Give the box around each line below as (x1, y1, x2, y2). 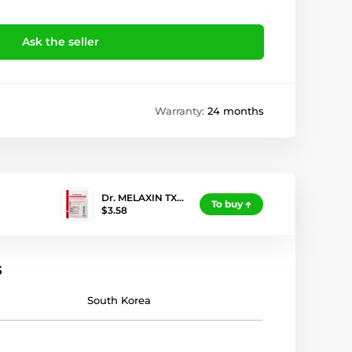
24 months (207, 104, 264, 118)
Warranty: (155, 104, 207, 118)
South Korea (87, 294, 152, 307)
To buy (211, 198, 243, 211)
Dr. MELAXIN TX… (101, 192, 184, 204)
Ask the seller (21, 35, 99, 49)
